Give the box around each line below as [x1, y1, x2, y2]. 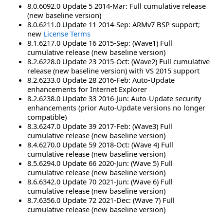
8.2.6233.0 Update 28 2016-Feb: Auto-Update [27, 74, 175, 85]
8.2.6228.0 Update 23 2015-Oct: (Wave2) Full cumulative [27, 56, 210, 66]
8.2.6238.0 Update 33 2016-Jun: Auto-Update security [27, 93, 201, 103]
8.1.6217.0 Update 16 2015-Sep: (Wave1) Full [27, 37, 172, 48]
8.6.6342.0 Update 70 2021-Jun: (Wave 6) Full [27, 176, 173, 186]
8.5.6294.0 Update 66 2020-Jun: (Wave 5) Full [27, 158, 173, 168]
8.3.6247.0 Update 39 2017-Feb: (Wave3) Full [27, 121, 172, 131]
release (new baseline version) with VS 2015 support [27, 65, 200, 75]
